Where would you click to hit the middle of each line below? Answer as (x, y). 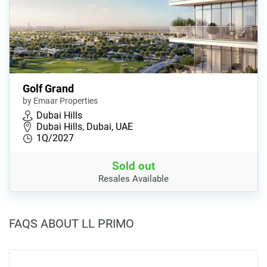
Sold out (133, 166)
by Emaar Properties (60, 101)
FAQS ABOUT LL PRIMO (72, 224)
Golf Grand (48, 89)
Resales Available (133, 179)
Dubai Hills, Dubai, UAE (85, 127)
